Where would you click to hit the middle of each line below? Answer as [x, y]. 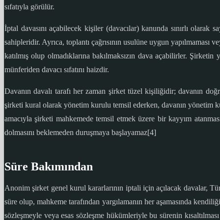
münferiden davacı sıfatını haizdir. [57, 70]
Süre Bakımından [49, 167]
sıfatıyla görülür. [29, 7]
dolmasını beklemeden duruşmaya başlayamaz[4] [80, 133]
